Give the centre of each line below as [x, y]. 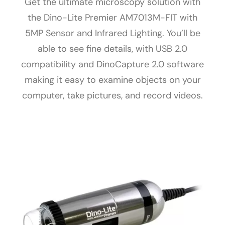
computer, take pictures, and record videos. [113, 95]
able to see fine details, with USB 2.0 [113, 49]
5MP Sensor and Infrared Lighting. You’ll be [113, 33]
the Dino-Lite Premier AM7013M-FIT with [113, 18]
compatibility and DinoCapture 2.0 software [113, 64]
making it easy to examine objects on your [113, 80]
